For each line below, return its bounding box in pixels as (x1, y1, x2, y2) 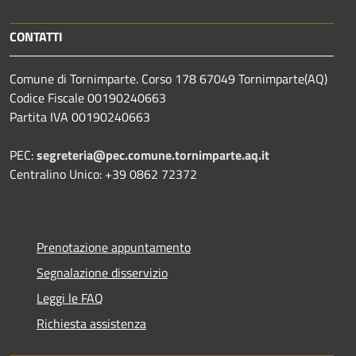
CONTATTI (10, 26, 63, 46)
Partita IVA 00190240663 (10, 106, 150, 126)
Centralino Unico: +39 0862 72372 (10, 164, 197, 184)
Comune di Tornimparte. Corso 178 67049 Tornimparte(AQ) (10, 68, 327, 88)
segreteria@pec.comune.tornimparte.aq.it (37, 145, 269, 164)
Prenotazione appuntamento (37, 237, 191, 257)
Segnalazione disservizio (37, 262, 168, 282)
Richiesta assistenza (37, 313, 146, 333)
